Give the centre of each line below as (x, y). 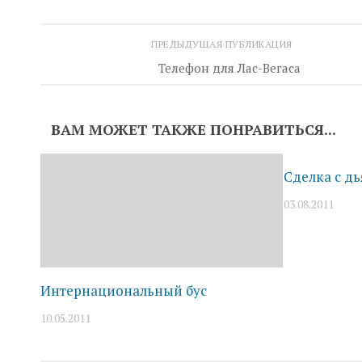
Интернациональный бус (124, 291)
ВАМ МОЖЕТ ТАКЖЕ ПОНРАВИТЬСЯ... (194, 129)
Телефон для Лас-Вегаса (229, 67)
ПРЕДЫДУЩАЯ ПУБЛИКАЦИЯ (223, 44)
